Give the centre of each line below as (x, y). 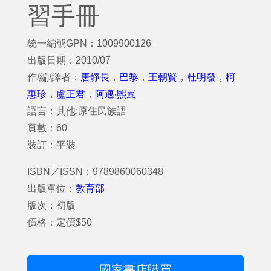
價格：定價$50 (60, 222)
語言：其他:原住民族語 (77, 111)
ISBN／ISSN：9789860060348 (95, 171)
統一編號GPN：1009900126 (89, 43)
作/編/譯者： (54, 77)
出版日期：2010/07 (69, 60)
